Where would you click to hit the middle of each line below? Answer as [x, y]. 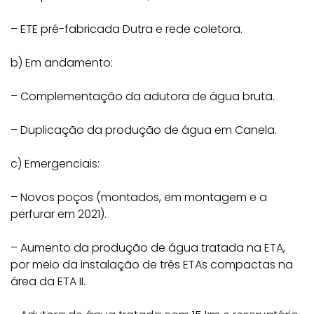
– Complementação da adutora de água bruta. [143, 96]
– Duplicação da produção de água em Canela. [144, 130]
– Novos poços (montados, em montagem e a [139, 197]
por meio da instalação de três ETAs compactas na [152, 265]
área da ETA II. [48, 281]
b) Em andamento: [62, 63]
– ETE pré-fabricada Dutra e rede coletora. [127, 29]
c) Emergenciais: [55, 164]
